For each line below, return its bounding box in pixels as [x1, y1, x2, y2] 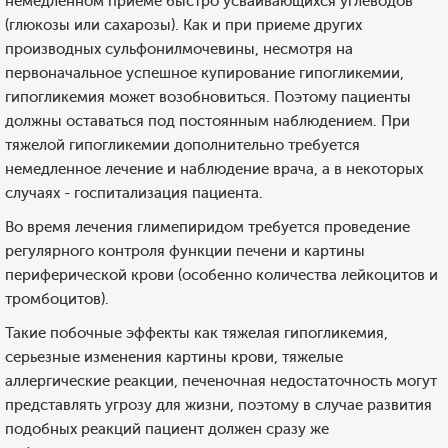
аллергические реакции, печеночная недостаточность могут [5, 372, 437, 390]
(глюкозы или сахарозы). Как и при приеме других [5, 16, 362, 34]
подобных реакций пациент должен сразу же [5, 420, 329, 438]
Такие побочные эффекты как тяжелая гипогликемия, [5, 324, 388, 342]
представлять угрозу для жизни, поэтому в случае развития [5, 396, 432, 414]
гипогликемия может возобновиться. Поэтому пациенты [5, 88, 411, 106]
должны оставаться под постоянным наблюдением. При [5, 112, 410, 130]
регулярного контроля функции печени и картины [5, 242, 365, 260]
